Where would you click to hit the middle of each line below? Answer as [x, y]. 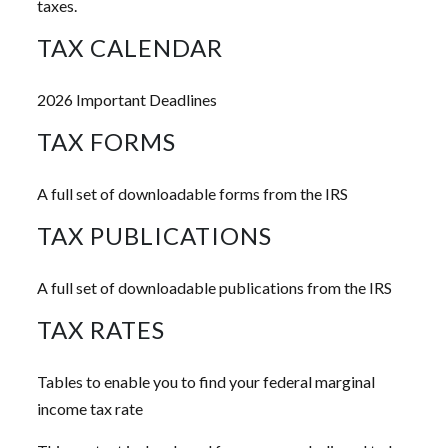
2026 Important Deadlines [127, 99]
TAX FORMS [107, 141]
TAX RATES [101, 329]
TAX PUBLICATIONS [155, 235]
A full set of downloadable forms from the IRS [193, 193]
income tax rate [90, 408]
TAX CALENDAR [130, 47]
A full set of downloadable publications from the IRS [215, 287]
